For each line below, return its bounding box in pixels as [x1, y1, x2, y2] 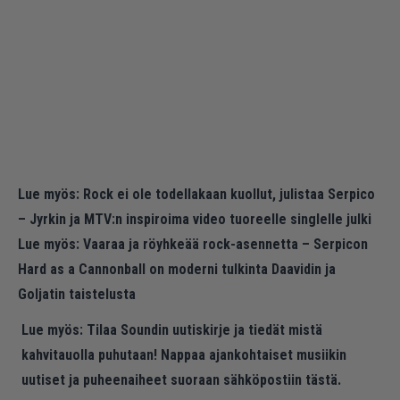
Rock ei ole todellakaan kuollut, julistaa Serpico [83, 186, 375, 204]
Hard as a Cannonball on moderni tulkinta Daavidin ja [18, 261, 336, 279]
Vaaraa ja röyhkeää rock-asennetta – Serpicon [83, 236, 368, 254]
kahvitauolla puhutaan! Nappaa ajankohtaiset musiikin [21, 346, 346, 364]
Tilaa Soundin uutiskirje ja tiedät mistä [87, 321, 322, 339]
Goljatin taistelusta [18, 286, 136, 304]
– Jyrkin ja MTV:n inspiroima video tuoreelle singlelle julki [18, 211, 371, 229]
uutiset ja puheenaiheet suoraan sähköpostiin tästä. [21, 371, 341, 389]
